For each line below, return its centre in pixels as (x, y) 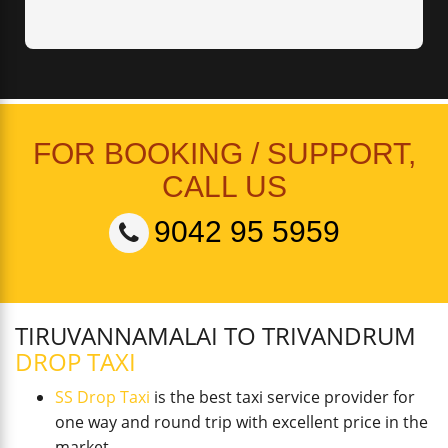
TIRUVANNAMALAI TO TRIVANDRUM (215, 335)
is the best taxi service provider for (282, 397)
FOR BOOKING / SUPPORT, (224, 153)
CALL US (224, 186)
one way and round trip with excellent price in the (241, 422)
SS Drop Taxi (102, 397)
